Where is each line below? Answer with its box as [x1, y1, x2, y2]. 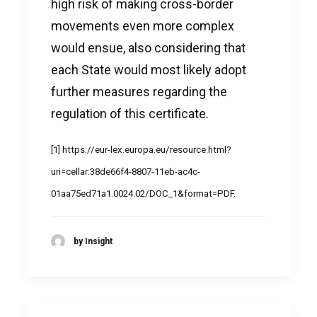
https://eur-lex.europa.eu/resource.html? [62, 144, 231, 155]
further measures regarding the [51, 84, 227, 99]
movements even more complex [51, 18, 234, 33]
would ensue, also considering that [51, 40, 246, 55]
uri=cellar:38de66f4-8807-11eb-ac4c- [51, 166, 200, 177]
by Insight [74, 236, 113, 246]
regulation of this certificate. [51, 106, 209, 121]
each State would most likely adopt [51, 62, 246, 77]
